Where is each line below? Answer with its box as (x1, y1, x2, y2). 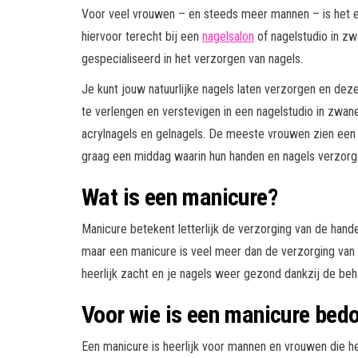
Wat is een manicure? (82, 182, 277, 211)
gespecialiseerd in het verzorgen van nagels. (82, 50, 303, 66)
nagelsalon (202, 28, 254, 44)
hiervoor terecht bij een (82, 28, 202, 44)
